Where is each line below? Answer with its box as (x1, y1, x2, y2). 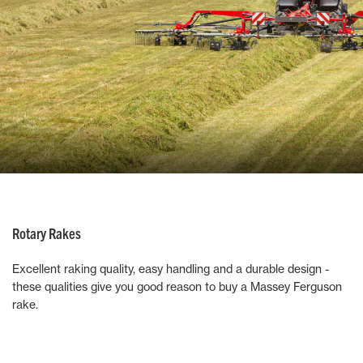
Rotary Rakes (12, 224, 81, 242)
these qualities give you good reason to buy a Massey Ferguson (12, 280, 342, 293)
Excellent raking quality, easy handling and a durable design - (12, 262, 329, 275)
